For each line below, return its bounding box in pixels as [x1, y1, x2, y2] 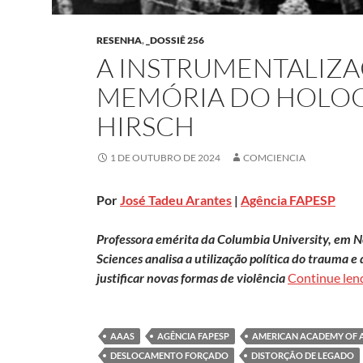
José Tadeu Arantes [120, 191, 232, 207]
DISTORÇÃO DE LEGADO [251, 349, 354, 361]
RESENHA [96, 33, 142, 46]
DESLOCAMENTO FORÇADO [110, 349, 228, 361]
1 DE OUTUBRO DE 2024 [110, 151, 220, 164]
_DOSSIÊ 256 [146, 33, 204, 46]
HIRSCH [96, 109, 194, 143]
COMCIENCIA [243, 151, 305, 164]
